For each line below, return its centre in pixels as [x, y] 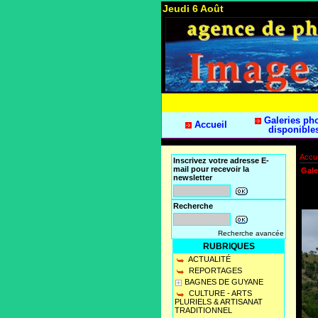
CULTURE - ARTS [219, 294]
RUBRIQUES [229, 247]
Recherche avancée [251, 234]
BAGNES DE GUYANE [224, 282]
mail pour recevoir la [211, 169]
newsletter [193, 178]
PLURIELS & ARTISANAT [219, 302]
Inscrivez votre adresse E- [221, 161]
